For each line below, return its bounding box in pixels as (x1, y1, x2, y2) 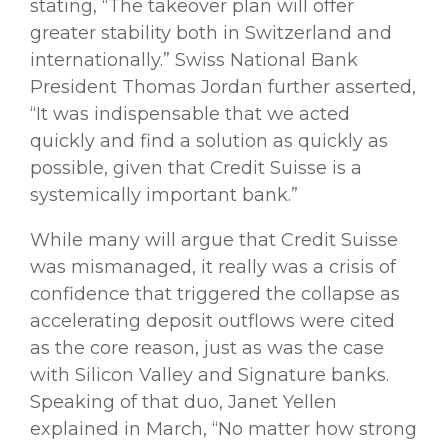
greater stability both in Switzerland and (30, 21, 392, 44)
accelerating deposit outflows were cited (30, 309, 395, 332)
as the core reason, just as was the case (30, 336, 384, 359)
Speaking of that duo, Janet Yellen (30, 390, 337, 413)
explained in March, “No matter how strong (30, 417, 417, 440)
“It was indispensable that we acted (30, 102, 350, 125)
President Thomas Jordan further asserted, (30, 75, 416, 98)
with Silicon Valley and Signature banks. (30, 363, 389, 386)
